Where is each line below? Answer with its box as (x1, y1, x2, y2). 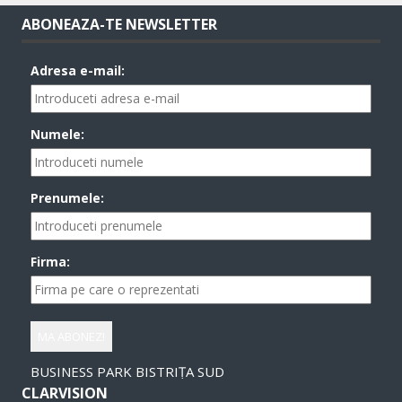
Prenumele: (31, 188, 105, 206)
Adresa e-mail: (31, 61, 126, 79)
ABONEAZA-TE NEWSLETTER (22, 13, 218, 34)
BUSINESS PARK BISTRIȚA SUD (31, 362, 225, 380)
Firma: (31, 252, 71, 270)
